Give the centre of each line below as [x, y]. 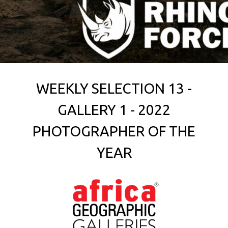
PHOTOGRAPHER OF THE [114, 131]
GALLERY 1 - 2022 [114, 109]
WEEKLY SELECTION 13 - [114, 88]
